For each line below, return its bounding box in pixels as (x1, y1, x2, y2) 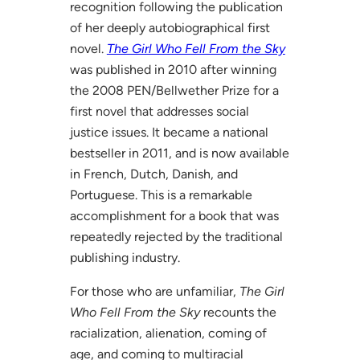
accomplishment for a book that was (69, 207, 279, 223)
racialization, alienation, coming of (69, 325, 267, 341)
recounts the (199, 304, 276, 320)
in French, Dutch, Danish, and (69, 166, 238, 182)
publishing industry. (69, 249, 180, 265)
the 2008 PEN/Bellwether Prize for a (69, 82, 279, 98)
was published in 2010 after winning (69, 61, 276, 77)
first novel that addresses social (69, 103, 249, 119)
